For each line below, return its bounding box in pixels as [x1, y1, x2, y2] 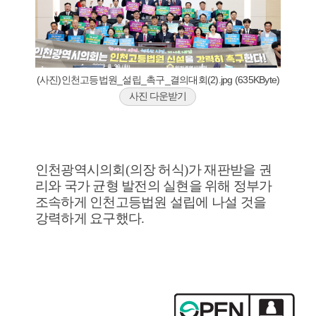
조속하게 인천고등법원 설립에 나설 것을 [35, 194, 267, 209]
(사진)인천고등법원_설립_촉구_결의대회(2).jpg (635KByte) [36, 73, 280, 85]
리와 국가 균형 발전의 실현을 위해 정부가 [35, 178, 272, 193]
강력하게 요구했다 [35, 210, 142, 226]
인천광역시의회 [35, 162, 126, 177]
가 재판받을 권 [188, 162, 272, 177]
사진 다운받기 [129, 90, 187, 102]
